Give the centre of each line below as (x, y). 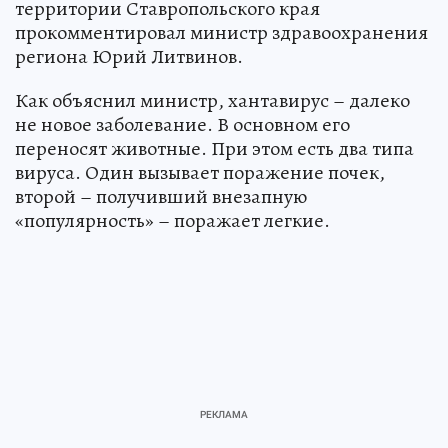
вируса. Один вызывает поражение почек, (200, 172)
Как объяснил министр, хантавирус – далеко (212, 100)
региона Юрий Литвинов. (129, 56)
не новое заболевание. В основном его (182, 124)
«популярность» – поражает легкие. (172, 220)
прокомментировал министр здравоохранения (221, 32)
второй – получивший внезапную (161, 196)
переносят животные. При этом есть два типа (214, 148)
